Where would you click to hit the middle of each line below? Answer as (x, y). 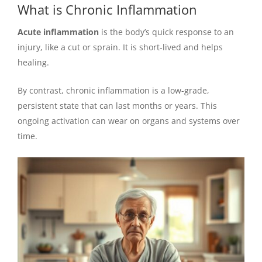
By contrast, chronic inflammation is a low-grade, (113, 91)
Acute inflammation (58, 32)
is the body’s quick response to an (166, 32)
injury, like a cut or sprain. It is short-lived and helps (120, 47)
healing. (33, 62)
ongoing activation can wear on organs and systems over (129, 121)
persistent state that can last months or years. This (117, 106)
